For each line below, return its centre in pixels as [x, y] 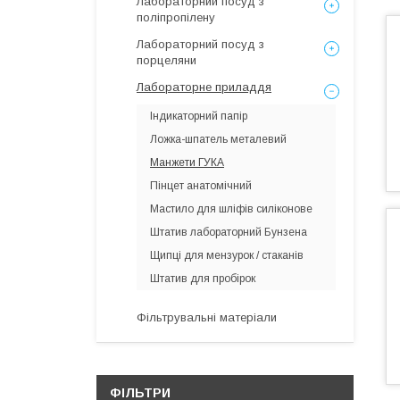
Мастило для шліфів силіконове [231, 209]
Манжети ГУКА [187, 162]
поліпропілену [176, 17]
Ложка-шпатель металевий [218, 139]
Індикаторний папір [199, 116]
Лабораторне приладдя [204, 87]
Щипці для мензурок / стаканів [227, 255]
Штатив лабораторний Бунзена [229, 232]
